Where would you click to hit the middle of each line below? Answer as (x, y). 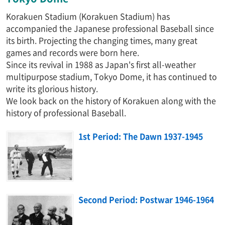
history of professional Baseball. (66, 112)
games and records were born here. (73, 52)
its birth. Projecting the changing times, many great (102, 40)
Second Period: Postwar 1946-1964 (146, 199)
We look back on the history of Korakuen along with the (111, 100)
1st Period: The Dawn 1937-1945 (141, 136)
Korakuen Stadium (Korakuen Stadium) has (88, 16)
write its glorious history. (52, 88)
